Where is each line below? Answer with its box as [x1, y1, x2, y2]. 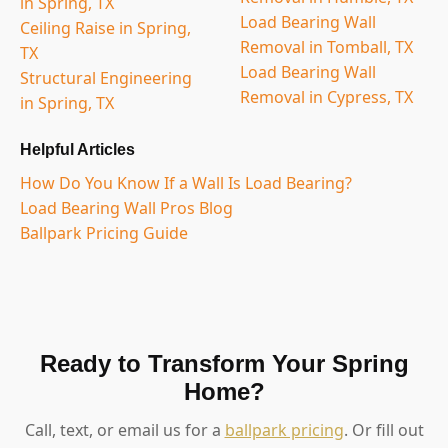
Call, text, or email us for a [24, 418, 225, 441]
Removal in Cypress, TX [240, 85, 413, 108]
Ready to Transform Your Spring [39, 349, 409, 377]
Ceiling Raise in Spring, [20, 16, 191, 39]
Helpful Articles [20, 140, 135, 158]
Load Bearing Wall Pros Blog [20, 196, 233, 219]
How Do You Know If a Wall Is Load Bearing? [20, 171, 352, 194]
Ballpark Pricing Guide [20, 221, 188, 244]
